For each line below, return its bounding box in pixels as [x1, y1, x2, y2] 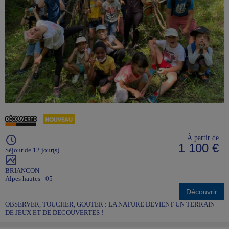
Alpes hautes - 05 [5, 174, 53, 182]
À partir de [187, 133, 219, 142]
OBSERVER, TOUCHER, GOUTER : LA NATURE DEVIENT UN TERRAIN [5, 200, 215, 208]
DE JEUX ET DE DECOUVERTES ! [5, 208, 106, 216]
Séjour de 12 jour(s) [5, 146, 59, 154]
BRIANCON [5, 166, 39, 174]
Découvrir [186, 187, 217, 196]
